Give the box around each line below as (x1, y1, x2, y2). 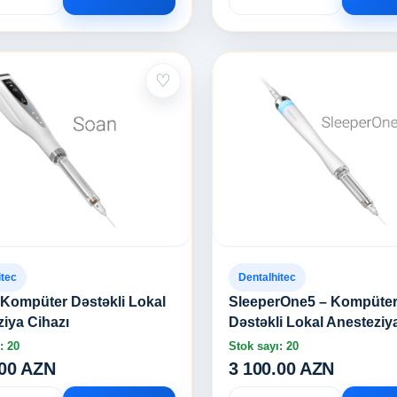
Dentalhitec (237, 271, 296, 284)
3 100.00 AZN (228, 359, 335, 378)
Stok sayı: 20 (228, 339, 299, 353)
